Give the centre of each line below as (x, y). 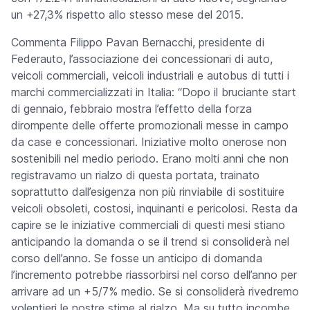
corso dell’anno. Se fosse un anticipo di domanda (137, 258)
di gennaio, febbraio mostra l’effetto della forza (131, 109)
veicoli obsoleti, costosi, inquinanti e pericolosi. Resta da (154, 208)
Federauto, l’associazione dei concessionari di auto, (142, 59)
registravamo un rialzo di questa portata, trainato (135, 175)
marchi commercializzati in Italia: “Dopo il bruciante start (154, 92)
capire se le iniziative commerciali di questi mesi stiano (148, 225)
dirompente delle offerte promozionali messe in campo (150, 125)
